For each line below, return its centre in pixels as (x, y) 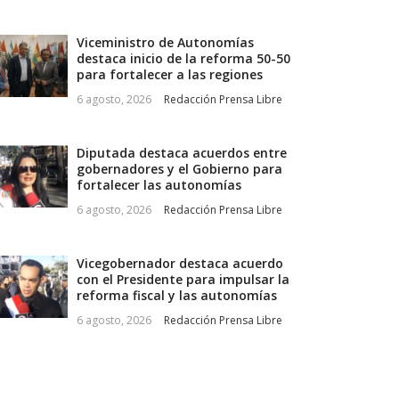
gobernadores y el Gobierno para (179, 169)
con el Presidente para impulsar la (183, 280)
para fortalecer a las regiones (169, 75)
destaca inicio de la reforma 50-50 (183, 59)
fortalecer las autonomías (159, 185)
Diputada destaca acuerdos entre (181, 153)
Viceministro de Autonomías (165, 43)
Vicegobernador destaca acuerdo (179, 264)
